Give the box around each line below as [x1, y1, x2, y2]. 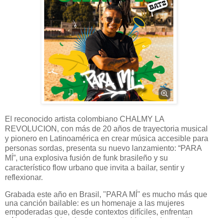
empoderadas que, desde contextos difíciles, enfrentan [5, 207, 193, 216]
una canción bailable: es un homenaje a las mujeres [5, 199, 184, 207]
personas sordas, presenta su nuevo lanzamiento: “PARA [5, 144, 201, 153]
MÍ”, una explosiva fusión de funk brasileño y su [5, 154, 168, 163]
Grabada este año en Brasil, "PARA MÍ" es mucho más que [5, 190, 207, 199]
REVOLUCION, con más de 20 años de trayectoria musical [5, 125, 208, 133]
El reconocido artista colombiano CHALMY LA [5, 115, 164, 124]
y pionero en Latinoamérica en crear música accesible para [5, 134, 208, 143]
